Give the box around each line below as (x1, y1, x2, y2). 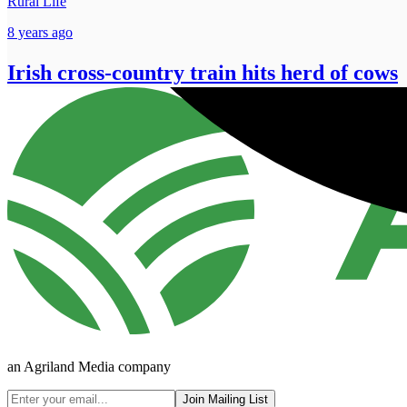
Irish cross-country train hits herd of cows (7, 61, 398, 85)
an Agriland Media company (7, 359, 171, 375)
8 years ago (7, 25, 73, 41)
